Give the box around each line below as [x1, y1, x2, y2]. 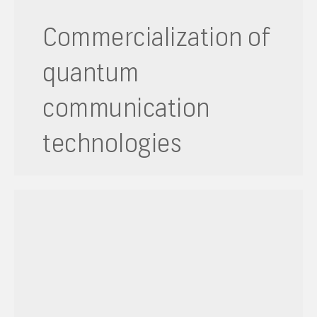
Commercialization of [42, 21, 270, 53]
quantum [42, 57, 139, 88]
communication [42, 92, 210, 124]
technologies [42, 127, 181, 159]
